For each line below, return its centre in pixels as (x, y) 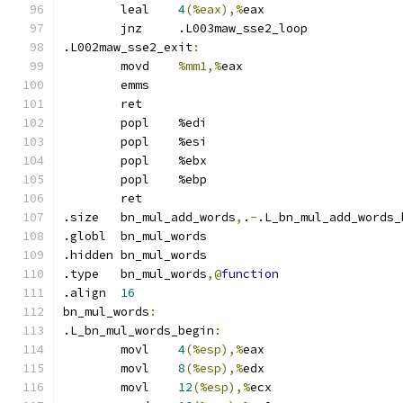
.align (113, 293)
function (250, 274)
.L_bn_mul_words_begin (139, 331)
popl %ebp (193, 179)
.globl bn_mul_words (164, 236)
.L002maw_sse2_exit (128, 47)
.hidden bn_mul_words (164, 255)
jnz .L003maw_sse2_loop (243, 28)
